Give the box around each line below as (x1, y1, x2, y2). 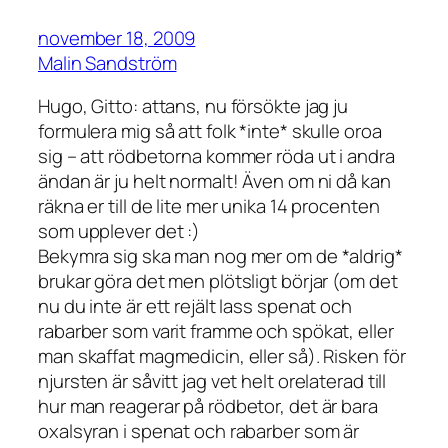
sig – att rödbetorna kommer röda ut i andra (38, 143, 395, 170)
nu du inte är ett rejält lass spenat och (38, 293, 352, 320)
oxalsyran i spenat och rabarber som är (38, 418, 360, 445)
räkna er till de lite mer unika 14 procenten (38, 193, 380, 220)
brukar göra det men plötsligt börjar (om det (38, 268, 398, 295)
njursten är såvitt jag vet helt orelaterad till (38, 368, 387, 395)
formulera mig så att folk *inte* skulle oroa (38, 118, 382, 145)
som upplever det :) (38, 218, 201, 245)
